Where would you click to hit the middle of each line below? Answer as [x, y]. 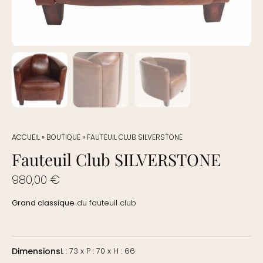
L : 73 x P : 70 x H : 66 [98, 251]
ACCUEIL [26, 137]
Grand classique [43, 203]
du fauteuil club [105, 203]
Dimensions [36, 252]
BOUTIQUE [63, 137]
